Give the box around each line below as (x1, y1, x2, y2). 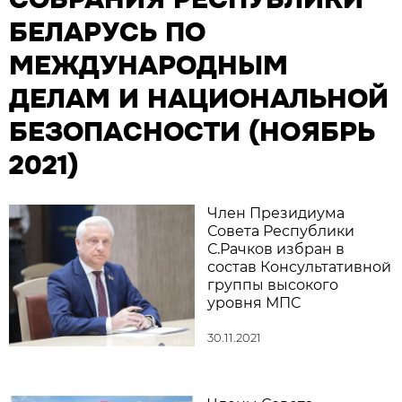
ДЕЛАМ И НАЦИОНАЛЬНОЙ (9, 82, 389, 116)
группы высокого (207, 276, 338, 293)
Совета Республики (207, 223, 354, 240)
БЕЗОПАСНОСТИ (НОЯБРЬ (9, 115, 375, 149)
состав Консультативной (207, 258, 391, 275)
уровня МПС (207, 294, 301, 311)
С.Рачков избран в (207, 240, 345, 258)
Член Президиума (207, 205, 345, 222)
